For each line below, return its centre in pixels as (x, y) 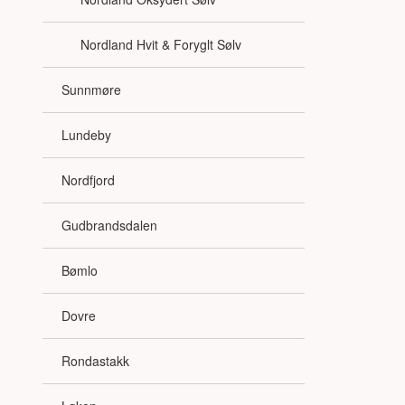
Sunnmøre (91, 89)
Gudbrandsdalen (109, 225)
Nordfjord (88, 179)
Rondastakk (95, 360)
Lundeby (86, 134)
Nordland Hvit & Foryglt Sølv (161, 44)
